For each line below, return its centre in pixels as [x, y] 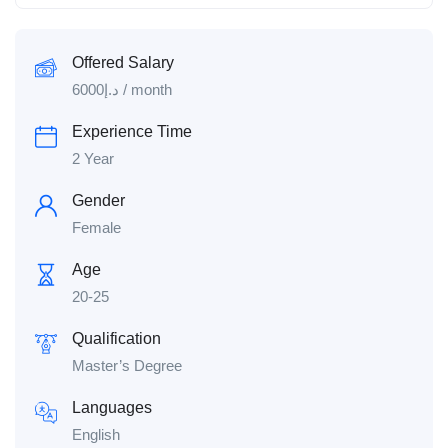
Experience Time [132, 132]
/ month [145, 90]
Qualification [116, 339]
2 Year [93, 159]
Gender [98, 201]
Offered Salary [123, 63]
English [96, 435]
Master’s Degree [127, 366]
